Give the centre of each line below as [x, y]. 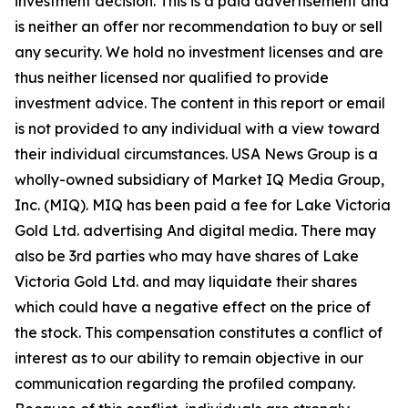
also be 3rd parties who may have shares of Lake [187, 256]
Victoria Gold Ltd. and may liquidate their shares [186, 281]
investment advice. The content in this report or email [200, 103]
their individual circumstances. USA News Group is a [196, 154]
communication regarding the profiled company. [185, 383]
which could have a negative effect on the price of [193, 307]
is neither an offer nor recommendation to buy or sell [199, 26]
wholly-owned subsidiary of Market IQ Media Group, [199, 179]
